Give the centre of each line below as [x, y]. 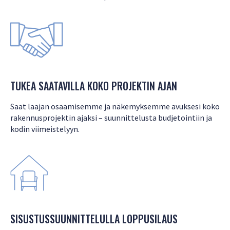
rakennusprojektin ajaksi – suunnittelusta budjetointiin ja [111, 117]
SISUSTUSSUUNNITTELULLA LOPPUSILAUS [94, 218]
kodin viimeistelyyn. [45, 129]
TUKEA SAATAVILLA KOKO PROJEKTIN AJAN [94, 85]
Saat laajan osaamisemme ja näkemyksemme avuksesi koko [115, 106]
